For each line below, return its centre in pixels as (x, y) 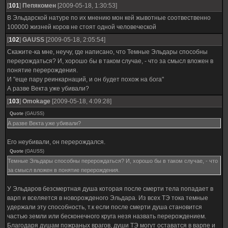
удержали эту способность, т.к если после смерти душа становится (105, 207)
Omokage (36, 101)
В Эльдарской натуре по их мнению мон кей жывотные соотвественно (109, 18)
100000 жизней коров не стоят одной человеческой (82, 27)
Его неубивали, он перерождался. (56, 142)
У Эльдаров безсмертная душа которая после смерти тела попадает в (110, 189)
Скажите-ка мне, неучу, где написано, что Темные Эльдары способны (107, 52)
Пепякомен (39, 6)
